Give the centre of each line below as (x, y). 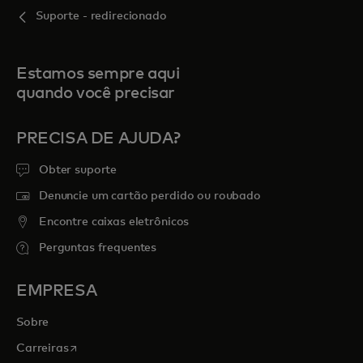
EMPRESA (57, 291)
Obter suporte (78, 170)
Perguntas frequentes (98, 248)
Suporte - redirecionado (101, 16)
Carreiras (43, 348)
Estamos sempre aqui (98, 74)
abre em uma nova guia (132, 347)
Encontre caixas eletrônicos (114, 222)
